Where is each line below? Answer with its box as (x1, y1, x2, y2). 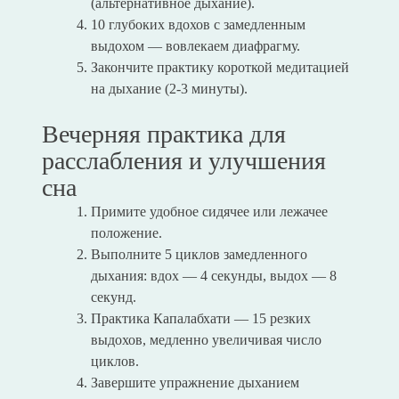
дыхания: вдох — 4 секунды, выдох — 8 (90, 268, 337, 284)
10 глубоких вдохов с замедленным (90, 17, 305, 33)
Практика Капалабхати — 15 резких (90, 311, 311, 327)
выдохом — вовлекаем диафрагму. (90, 38, 300, 54)
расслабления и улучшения (41, 147, 326, 175)
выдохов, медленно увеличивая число (90, 332, 322, 348)
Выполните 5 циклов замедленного (90, 247, 307, 263)
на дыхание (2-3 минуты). (90, 81, 248, 97)
